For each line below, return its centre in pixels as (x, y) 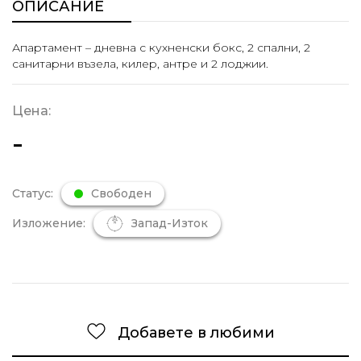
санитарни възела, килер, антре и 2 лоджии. (140, 64)
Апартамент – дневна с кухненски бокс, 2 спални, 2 (161, 48)
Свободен (121, 193)
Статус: (33, 193)
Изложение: (49, 223)
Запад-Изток (170, 223)
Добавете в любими (196, 332)
